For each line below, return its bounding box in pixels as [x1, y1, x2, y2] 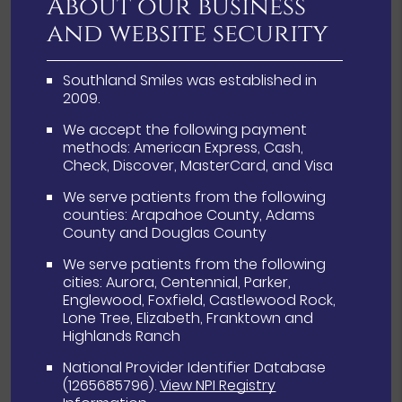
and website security [47, 17, 329, 51]
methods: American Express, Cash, [63, 137, 304, 159]
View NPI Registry [160, 375, 276, 397]
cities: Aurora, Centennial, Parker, [63, 272, 292, 293]
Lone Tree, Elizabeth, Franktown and [63, 308, 314, 329]
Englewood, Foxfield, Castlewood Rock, [63, 290, 336, 311]
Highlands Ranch [63, 326, 181, 347]
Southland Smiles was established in [63, 70, 318, 92]
